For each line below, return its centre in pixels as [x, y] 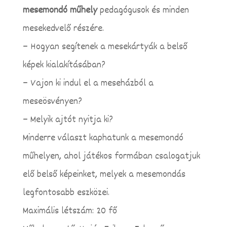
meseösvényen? [52, 102]
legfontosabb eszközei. [66, 193]
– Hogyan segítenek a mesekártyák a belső [105, 47]
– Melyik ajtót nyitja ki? [68, 120]
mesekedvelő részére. [63, 29]
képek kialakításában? [64, 65]
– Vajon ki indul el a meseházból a [88, 83]
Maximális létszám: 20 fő [70, 211]
